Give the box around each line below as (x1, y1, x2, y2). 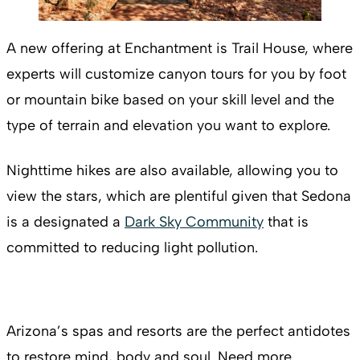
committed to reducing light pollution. (6, 239, 258, 256)
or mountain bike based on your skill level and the (6, 91, 334, 108)
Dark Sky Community (125, 213, 264, 231)
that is (264, 213, 309, 231)
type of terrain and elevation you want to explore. (6, 117, 330, 134)
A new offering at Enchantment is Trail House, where (6, 39, 353, 57)
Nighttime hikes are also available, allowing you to (6, 162, 338, 179)
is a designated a (6, 213, 125, 231)
